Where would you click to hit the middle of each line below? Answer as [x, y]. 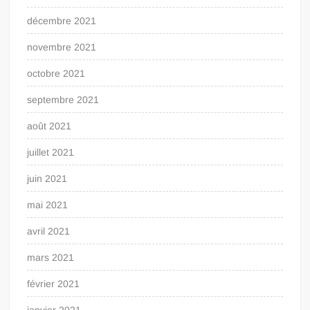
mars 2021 [51, 257]
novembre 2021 [62, 47]
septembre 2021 [63, 99]
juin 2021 [47, 178]
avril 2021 [49, 231]
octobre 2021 [56, 73]
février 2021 [54, 283]
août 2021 [49, 126]
